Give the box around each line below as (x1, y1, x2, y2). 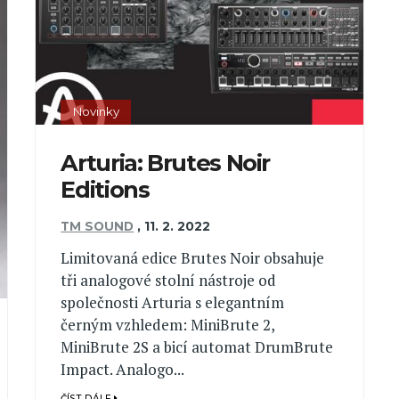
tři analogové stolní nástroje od (61, 269, 277, 290)
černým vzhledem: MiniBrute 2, (61, 313, 275, 335)
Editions (61, 175, 150, 204)
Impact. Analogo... (61, 358, 185, 379)
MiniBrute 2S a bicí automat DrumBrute (61, 336, 334, 357)
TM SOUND (61, 218, 134, 233)
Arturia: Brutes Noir (61, 149, 271, 177)
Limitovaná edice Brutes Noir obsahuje (61, 247, 325, 268)
